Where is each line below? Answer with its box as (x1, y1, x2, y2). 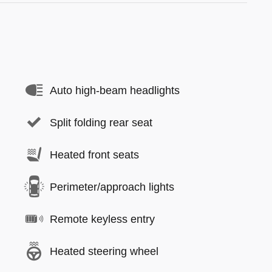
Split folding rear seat (50, 116, 152, 129)
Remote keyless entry (50, 212, 155, 225)
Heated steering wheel (50, 245, 158, 257)
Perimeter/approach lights (50, 180, 174, 193)
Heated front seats (50, 148, 139, 161)
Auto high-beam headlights (50, 84, 180, 97)
